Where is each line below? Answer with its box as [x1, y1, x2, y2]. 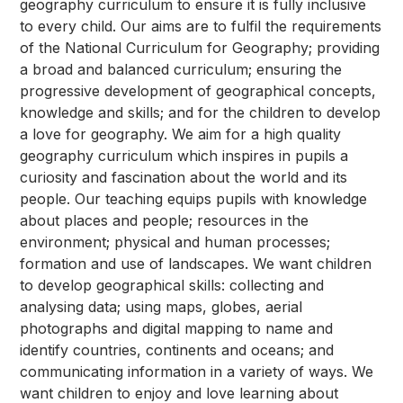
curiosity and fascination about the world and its [20, 167, 348, 186]
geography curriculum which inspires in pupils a [20, 146, 349, 165]
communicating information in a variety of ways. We [20, 362, 374, 381]
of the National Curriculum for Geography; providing [20, 38, 381, 57]
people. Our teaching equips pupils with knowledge [20, 189, 368, 208]
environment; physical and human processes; [20, 232, 331, 251]
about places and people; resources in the [20, 210, 309, 229]
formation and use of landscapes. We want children [20, 254, 372, 273]
